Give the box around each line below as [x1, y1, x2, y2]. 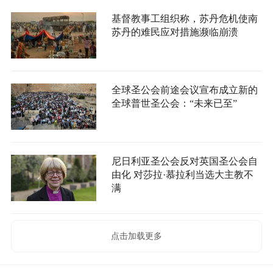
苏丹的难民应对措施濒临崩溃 [111, 27, 238, 38]
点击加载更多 [111, 232, 162, 241]
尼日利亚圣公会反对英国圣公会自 [111, 156, 258, 167]
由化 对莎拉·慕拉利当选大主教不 [111, 169, 253, 180]
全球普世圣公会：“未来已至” [111, 98, 237, 109]
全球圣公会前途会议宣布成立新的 [111, 85, 258, 96]
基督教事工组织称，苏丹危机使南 [111, 13, 258, 24]
